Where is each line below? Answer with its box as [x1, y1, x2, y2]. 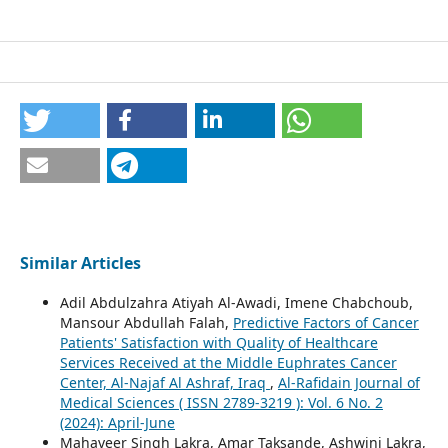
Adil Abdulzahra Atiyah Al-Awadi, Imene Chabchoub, [59, 293, 413, 313]
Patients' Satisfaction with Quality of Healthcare [59, 333, 378, 353]
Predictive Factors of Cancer [232, 313, 419, 333]
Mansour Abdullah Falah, [59, 313, 233, 333]
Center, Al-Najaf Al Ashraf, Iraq [59, 373, 270, 393]
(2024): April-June [59, 413, 175, 433]
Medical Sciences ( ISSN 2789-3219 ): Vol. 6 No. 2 [59, 393, 383, 413]
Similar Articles [19, 252, 141, 275]
